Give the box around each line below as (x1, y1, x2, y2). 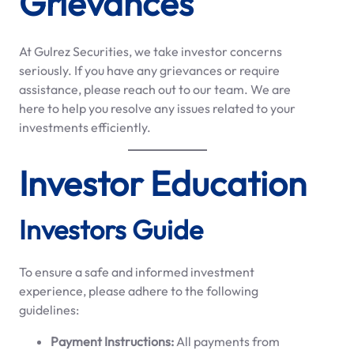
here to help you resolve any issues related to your (19, 100, 296, 116)
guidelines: (19, 301, 79, 318)
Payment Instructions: (51, 333, 174, 349)
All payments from (174, 333, 280, 349)
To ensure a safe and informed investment (19, 263, 254, 280)
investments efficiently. (19, 119, 151, 135)
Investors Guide (19, 212, 203, 247)
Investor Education (19, 160, 307, 205)
